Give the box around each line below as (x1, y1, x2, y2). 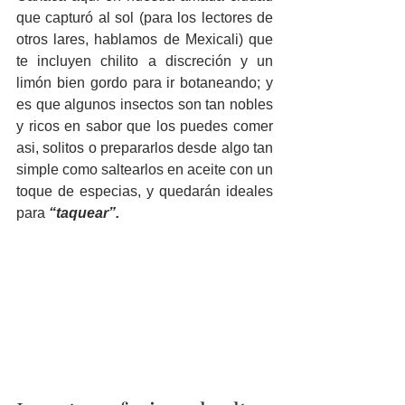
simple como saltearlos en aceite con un (16, 162, 273, 178)
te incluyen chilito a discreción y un (16, 53, 273, 70)
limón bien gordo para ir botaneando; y (16, 75, 273, 91)
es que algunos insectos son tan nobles (16, 97, 273, 113)
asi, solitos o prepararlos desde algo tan (16, 140, 273, 156)
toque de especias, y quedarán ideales (16, 184, 273, 200)
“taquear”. (49, 205, 119, 221)
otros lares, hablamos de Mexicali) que (16, 32, 273, 48)
